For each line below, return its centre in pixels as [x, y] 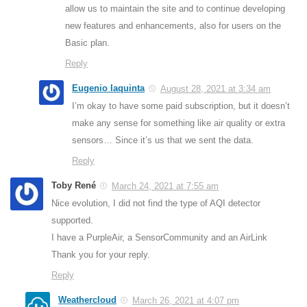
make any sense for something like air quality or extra [179, 123]
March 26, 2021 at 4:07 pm [186, 300]
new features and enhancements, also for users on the [173, 25]
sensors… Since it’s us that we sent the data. [163, 140]
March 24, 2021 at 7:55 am [165, 186]
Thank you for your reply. [101, 254]
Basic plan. [87, 42]
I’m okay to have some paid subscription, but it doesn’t [181, 106]
